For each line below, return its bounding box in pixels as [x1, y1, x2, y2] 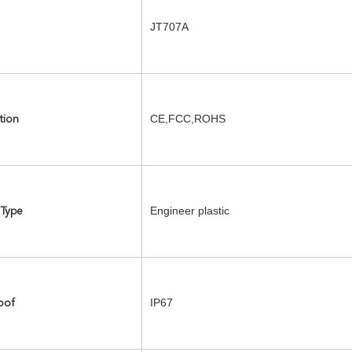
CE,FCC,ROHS [150, 112, 225, 125]
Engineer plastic [150, 204, 229, 217]
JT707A [150, 20, 189, 33]
